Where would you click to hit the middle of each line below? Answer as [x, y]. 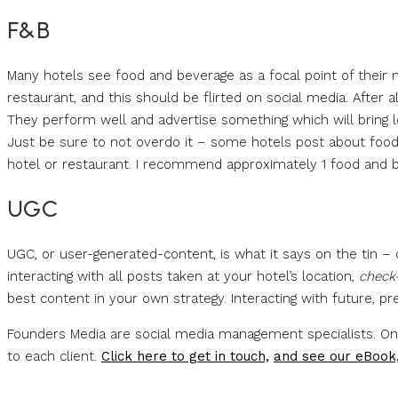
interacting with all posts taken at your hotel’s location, [183, 277]
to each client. [54, 357]
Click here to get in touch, [185, 357]
